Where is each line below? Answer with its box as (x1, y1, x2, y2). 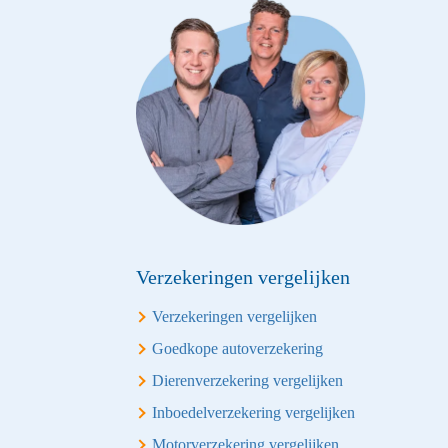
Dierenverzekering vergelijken (152, 372, 343, 389)
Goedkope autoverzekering (152, 340, 323, 357)
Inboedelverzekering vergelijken (152, 404, 355, 421)
